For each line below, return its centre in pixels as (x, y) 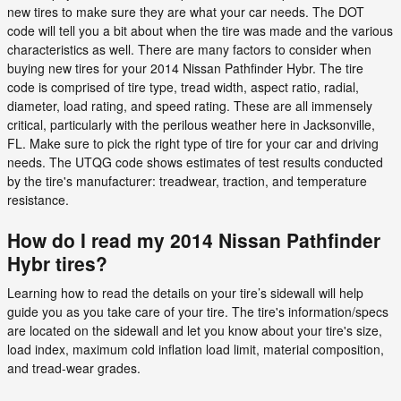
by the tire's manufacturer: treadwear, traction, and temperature (187, 180)
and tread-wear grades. (74, 368)
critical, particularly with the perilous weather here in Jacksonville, (191, 124)
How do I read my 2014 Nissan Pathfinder (194, 239)
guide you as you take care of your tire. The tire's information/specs (198, 311)
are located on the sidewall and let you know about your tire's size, (195, 330)
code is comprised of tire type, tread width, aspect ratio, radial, (183, 86)
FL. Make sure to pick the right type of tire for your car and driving (193, 143)
